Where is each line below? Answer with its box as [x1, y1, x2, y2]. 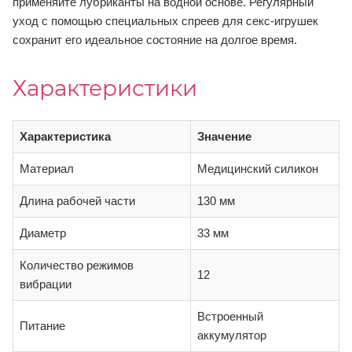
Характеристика [20, 130, 111, 144]
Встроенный [197, 310, 263, 324]
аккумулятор [197, 328, 266, 343]
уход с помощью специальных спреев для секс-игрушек [13, 14, 318, 28]
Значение [197, 130, 251, 144]
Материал [20, 162, 74, 176]
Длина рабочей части [20, 194, 135, 208]
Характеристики [13, 75, 197, 102]
